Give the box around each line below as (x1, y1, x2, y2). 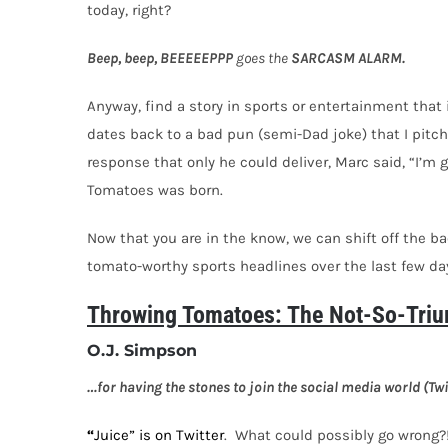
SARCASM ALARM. (288, 48, 408, 67)
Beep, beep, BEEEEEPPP (87, 48, 236, 67)
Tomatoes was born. (87, 180, 227, 199)
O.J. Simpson (87, 340, 197, 360)
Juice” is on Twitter (94, 426, 224, 445)
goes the (236, 48, 288, 67)
